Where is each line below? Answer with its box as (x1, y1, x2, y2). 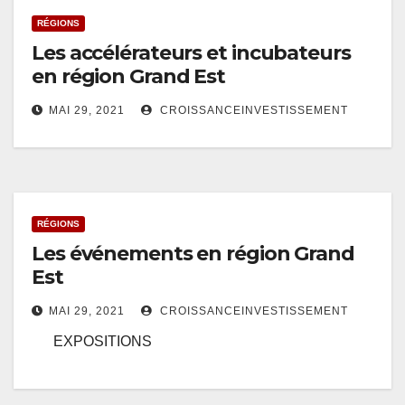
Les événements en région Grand (32, 241, 354, 267)
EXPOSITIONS (32, 334, 152, 350)
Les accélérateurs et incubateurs (32, 41, 351, 66)
